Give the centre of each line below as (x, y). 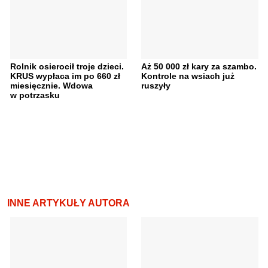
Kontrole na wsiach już (188, 76)
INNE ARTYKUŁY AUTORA (68, 203)
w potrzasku (35, 95)
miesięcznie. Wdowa (51, 85)
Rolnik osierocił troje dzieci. (67, 66)
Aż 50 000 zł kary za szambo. (199, 66)
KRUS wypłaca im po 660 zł (65, 76)
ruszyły (156, 85)
